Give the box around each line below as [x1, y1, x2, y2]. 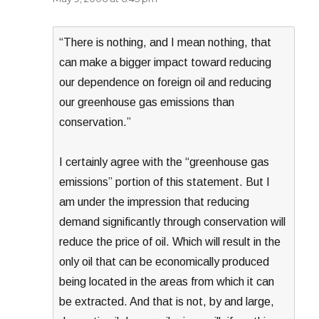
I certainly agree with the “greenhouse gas [59, 155, 270, 168]
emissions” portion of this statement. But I [59, 175, 271, 188]
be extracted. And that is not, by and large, [59, 295, 275, 308]
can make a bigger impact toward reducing [59, 56, 272, 68]
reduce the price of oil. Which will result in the [59, 235, 281, 248]
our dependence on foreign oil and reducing [59, 75, 272, 88]
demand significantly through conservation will [59, 215, 286, 228]
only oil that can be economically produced [59, 255, 270, 268]
